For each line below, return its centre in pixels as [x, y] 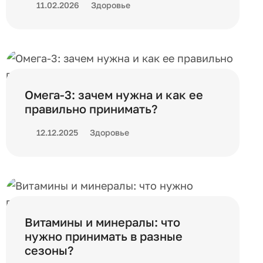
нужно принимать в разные [104, 236]
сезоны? [49, 250]
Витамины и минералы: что [102, 222]
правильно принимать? [91, 109]
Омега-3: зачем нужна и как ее [114, 95]
